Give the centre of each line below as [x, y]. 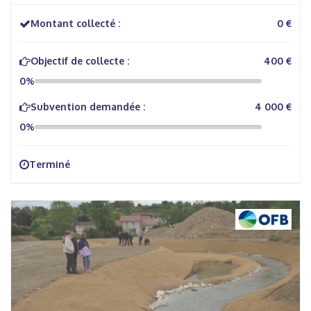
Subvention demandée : [88, 107]
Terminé [50, 164]
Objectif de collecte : [80, 61]
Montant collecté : [75, 23]
